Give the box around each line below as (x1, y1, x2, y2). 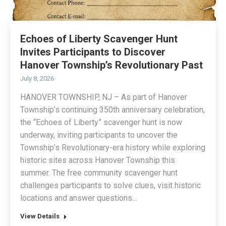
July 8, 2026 (20, 75, 54, 83)
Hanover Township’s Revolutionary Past (20, 59, 203, 72)
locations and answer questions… (20, 193, 137, 203)
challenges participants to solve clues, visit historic (20, 181, 201, 191)
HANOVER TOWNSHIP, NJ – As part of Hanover (20, 92, 187, 102)
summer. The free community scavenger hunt (20, 168, 178, 178)
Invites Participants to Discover (20, 46, 165, 59)
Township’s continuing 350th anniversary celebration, (20, 105, 205, 115)
